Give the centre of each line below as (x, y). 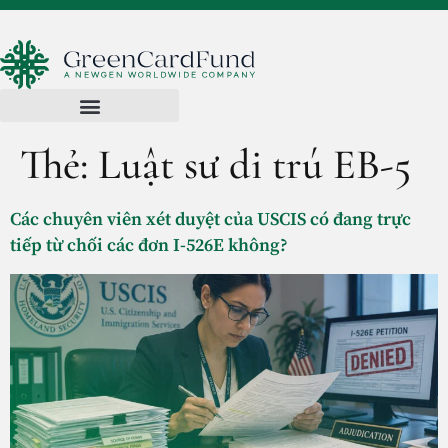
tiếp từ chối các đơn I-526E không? (149, 245)
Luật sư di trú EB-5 (254, 164)
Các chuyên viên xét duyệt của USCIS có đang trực (210, 219)
